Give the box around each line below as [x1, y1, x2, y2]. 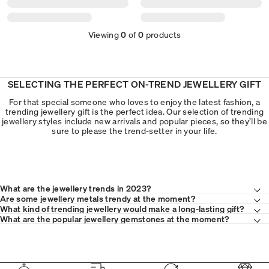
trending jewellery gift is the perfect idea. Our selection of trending [5, 105, 264, 116]
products [144, 28, 181, 40]
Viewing [88, 28, 121, 40]
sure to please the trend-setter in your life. [52, 124, 217, 136]
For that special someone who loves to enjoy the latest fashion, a [9, 95, 260, 107]
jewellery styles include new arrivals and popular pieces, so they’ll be [2, 115, 267, 126]
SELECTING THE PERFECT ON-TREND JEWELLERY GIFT [7, 77, 262, 90]
